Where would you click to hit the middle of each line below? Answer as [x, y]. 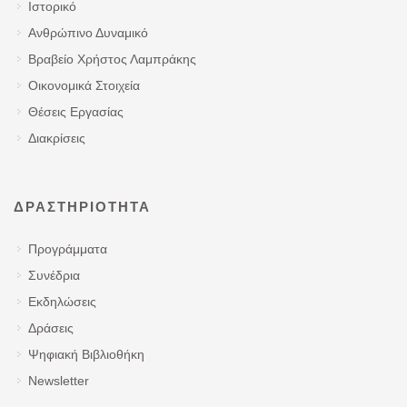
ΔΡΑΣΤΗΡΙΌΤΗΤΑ [82, 206]
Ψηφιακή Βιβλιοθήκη [86, 354]
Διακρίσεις [57, 138]
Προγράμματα [68, 248]
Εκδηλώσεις [62, 301]
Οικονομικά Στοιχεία [84, 85]
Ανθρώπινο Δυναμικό [88, 32]
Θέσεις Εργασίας [76, 111]
